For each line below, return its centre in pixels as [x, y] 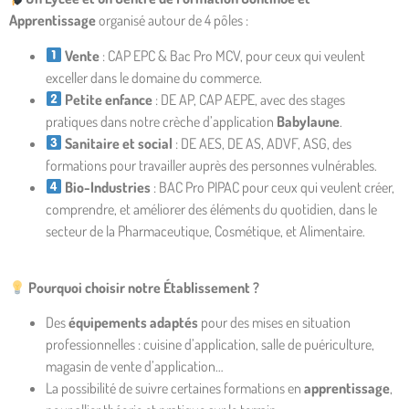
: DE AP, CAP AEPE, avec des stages [249, 99]
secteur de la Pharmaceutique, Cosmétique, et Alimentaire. [205, 231]
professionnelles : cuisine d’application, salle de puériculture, [210, 345]
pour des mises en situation [274, 323]
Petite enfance [109, 99]
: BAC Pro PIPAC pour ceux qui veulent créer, [273, 187]
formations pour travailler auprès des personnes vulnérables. [211, 165]
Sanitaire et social [119, 143]
